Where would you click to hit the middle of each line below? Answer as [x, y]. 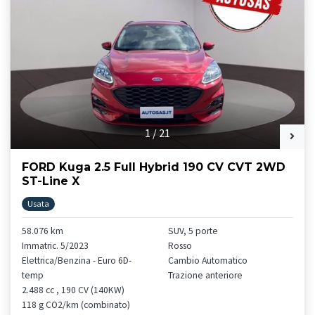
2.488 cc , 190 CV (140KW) [73, 290]
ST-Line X [51, 181]
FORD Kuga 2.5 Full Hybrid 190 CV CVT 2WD [154, 167]
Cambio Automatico [208, 261]
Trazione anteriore [205, 276]
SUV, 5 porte [193, 231]
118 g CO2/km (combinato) [76, 305]
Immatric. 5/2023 [55, 246]
